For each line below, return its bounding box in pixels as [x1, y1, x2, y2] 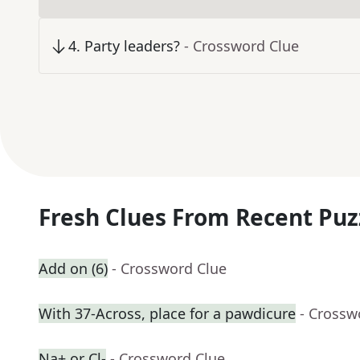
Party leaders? [84, 36, 180, 56]
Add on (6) [39, 259, 108, 279]
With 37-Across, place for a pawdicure [39, 304, 296, 324]
